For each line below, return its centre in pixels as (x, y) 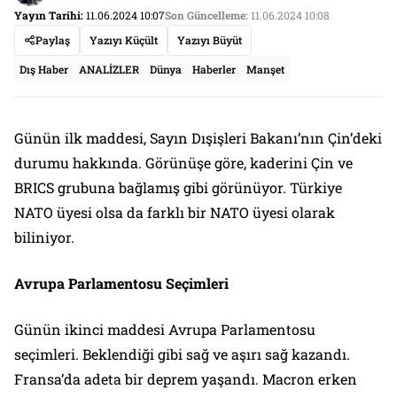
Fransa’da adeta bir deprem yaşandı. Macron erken (186, 378)
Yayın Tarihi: (49, 15)
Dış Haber (44, 69)
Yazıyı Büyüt (210, 39)
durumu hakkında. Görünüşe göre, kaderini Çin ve (183, 162)
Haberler (214, 69)
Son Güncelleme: (206, 15)
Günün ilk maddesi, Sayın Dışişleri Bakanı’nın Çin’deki (198, 137)
